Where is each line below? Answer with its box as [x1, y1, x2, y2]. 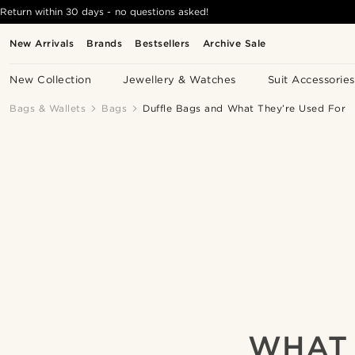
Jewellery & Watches [123, 74, 236, 86]
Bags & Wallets [10, 102, 86, 114]
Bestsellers [135, 37, 190, 49]
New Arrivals [10, 37, 74, 49]
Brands [86, 37, 123, 49]
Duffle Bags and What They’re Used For [143, 102, 346, 114]
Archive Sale [202, 37, 266, 49]
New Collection [10, 74, 92, 86]
